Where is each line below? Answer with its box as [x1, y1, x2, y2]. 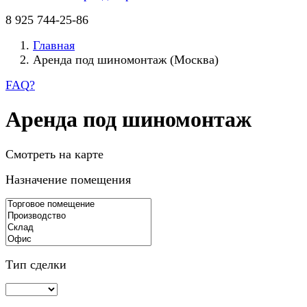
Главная [33, 38, 75, 52]
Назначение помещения [5, 172, 131, 186]
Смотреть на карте [5, 147, 103, 161]
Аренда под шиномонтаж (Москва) [33, 53, 219, 66]
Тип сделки [5, 257, 66, 271]
